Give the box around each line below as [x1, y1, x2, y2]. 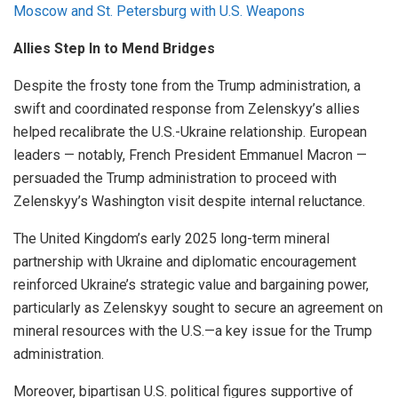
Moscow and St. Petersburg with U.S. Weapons [13, 2, 305, 20]
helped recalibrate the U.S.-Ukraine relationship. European [13, 123, 367, 140]
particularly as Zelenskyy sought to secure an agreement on [13, 298, 383, 316]
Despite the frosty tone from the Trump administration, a [13, 76, 361, 94]
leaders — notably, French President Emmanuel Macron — [13, 146, 367, 163]
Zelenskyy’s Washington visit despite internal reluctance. [13, 192, 365, 210]
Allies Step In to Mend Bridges [13, 39, 215, 57]
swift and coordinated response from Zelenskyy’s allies [13, 99, 360, 117]
